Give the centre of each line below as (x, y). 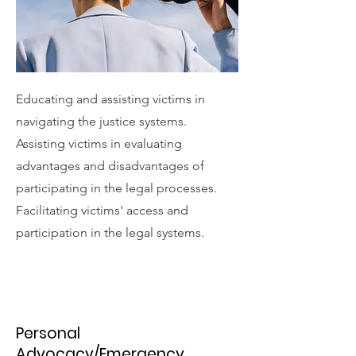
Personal (48, 333)
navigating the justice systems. (101, 121)
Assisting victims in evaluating (99, 143)
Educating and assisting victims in (110, 99)
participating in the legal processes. (116, 188)
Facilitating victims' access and (102, 210)
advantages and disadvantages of (110, 166)
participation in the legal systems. (110, 232)
